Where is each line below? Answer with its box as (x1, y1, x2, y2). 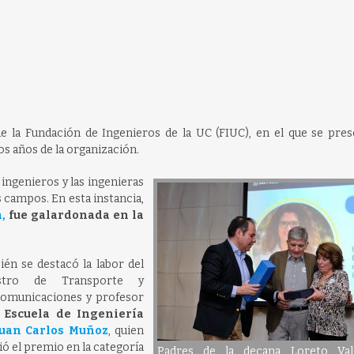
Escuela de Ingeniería (4, 307, 144, 321)
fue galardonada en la (5, 209, 144, 222)
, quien (107, 324, 144, 337)
